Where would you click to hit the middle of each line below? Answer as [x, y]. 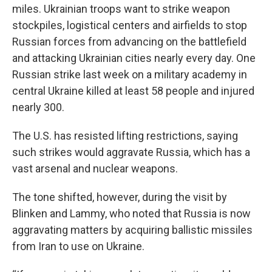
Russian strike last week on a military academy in [130, 74]
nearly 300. [38, 107]
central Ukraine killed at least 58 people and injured [133, 91]
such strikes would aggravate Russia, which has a [131, 152]
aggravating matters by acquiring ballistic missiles [132, 230]
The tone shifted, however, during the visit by [120, 197]
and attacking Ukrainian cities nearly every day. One [134, 58]
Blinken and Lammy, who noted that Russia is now [131, 213]
